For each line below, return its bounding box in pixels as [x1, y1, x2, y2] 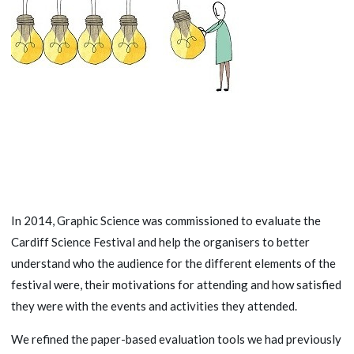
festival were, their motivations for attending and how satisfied [11, 277, 341, 292]
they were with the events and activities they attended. [11, 298, 297, 313]
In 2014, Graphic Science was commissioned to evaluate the [11, 213, 321, 228]
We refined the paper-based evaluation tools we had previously [11, 331, 341, 346]
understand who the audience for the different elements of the [11, 255, 336, 270]
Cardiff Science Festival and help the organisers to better [11, 234, 310, 249]
